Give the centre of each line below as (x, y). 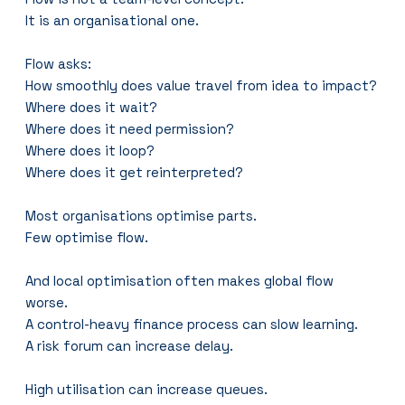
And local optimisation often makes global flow (182, 280)
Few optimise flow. (87, 237)
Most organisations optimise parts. (141, 215)
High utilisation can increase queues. (147, 389)
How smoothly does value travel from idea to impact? (202, 85)
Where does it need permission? (130, 128)
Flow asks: (59, 63)
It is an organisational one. (113, 20)
